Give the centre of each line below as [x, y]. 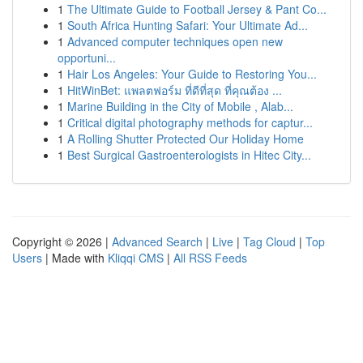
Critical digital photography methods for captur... [190, 122]
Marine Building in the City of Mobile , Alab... [180, 106]
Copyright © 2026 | [62, 241]
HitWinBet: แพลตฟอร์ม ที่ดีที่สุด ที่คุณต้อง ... [175, 90]
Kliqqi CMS [136, 258]
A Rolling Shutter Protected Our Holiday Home [186, 139]
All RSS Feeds [210, 258]
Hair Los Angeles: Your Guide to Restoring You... [192, 74]
